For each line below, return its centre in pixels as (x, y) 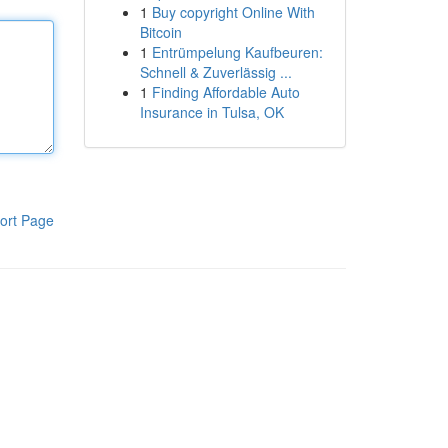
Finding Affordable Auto (225, 92)
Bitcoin (160, 32)
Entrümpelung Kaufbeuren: (237, 52)
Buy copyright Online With (233, 12)
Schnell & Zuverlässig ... (215, 72)
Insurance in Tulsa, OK (211, 112)
